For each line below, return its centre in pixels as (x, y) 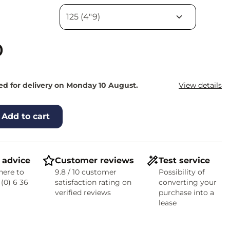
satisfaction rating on (93, 182)
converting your (187, 182)
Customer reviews (94, 160)
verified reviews (83, 193)
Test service (184, 160)
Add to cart (25, 116)
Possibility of (181, 172)
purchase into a (186, 193)
